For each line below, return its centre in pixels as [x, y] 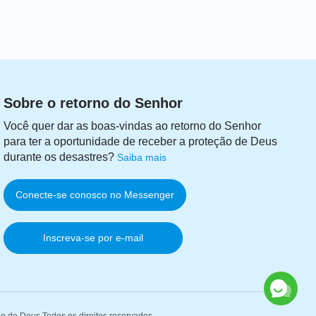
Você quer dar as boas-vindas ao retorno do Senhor [133, 126]
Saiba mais [142, 158]
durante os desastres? [59, 157]
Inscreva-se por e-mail [93, 238]
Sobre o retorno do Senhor [93, 103]
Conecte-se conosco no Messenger [95, 195]
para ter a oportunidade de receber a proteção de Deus [141, 142]
